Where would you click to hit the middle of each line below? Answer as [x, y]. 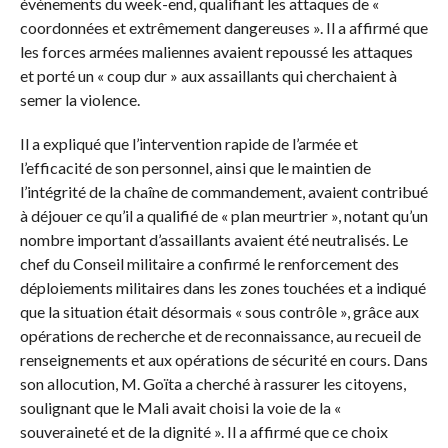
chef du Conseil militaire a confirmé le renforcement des [209, 264]
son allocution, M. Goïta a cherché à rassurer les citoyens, [212, 384]
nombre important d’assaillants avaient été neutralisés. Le [213, 240]
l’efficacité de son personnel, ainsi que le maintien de [195, 168]
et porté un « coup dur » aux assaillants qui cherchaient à [208, 76]
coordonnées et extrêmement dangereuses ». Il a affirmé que [223, 28]
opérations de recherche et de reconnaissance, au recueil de [220, 336]
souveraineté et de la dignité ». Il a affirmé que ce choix [203, 432]
